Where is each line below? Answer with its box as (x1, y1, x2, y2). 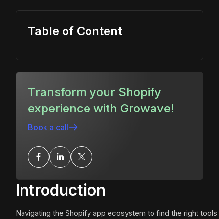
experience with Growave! (28, 101, 174, 116)
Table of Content (28, 24, 122, 39)
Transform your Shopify (28, 85, 161, 100)
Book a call (28, 122, 68, 132)
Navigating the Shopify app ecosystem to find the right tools (16, 208, 217, 218)
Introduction (16, 180, 106, 200)
